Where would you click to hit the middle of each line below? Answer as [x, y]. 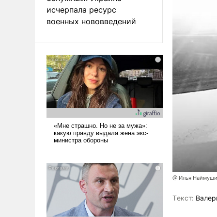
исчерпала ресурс [81, 9]
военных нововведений [91, 21]
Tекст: [183, 198]
